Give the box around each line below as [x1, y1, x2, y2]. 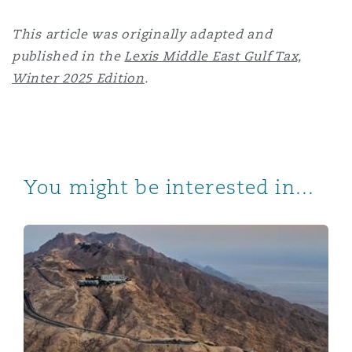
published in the [12, 48, 125, 64]
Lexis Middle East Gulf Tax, [124, 48, 302, 64]
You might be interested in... [24, 174, 315, 200]
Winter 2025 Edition [12, 70, 145, 86]
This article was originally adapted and [12, 26, 273, 42]
